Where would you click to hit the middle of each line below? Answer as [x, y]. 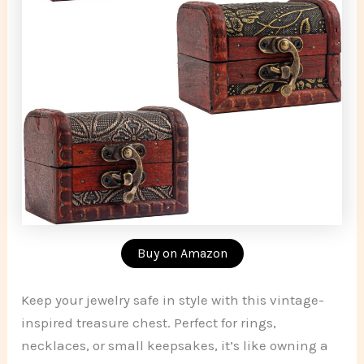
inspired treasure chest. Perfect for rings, [149, 323]
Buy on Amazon [182, 253]
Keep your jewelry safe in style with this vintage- [173, 300]
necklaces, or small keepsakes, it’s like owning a [175, 346]
